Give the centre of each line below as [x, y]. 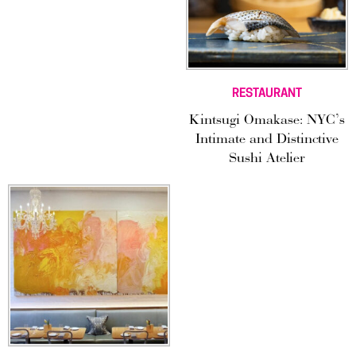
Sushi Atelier [267, 159]
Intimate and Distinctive [267, 140]
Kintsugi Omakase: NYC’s [267, 121]
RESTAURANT [267, 95]
